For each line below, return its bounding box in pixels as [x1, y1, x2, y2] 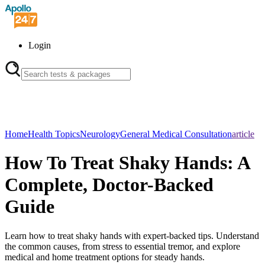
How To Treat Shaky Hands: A [5, 152, 250, 174]
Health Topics [28, 129, 80, 139]
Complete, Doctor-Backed [5, 174, 214, 196]
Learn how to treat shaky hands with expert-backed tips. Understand [5, 230, 259, 241]
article [232, 129, 254, 139]
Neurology [80, 129, 120, 139]
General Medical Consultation [120, 129, 232, 139]
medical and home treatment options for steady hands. [5, 251, 205, 262]
